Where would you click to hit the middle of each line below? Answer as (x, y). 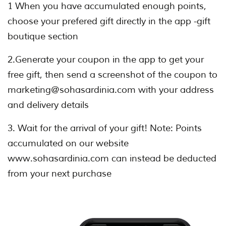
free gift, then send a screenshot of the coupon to (112, 75)
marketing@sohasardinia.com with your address (111, 90)
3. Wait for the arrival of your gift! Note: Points (105, 128)
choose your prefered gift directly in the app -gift (109, 21)
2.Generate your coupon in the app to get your (106, 60)
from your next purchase (60, 174)
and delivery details (48, 105)
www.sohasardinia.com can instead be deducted (112, 159)
